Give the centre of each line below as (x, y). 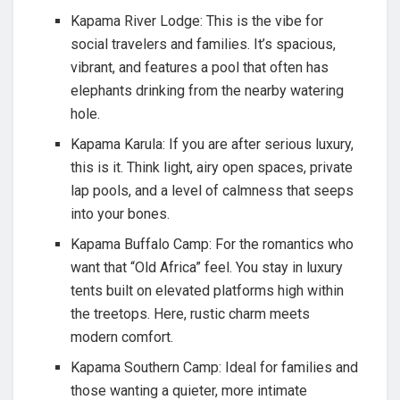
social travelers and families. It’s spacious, (204, 44)
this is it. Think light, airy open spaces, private (212, 167)
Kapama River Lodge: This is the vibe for (197, 21)
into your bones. (121, 213)
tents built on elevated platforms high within (208, 290)
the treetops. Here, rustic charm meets (191, 313)
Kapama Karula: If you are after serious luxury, (212, 144)
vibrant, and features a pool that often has (200, 67)
